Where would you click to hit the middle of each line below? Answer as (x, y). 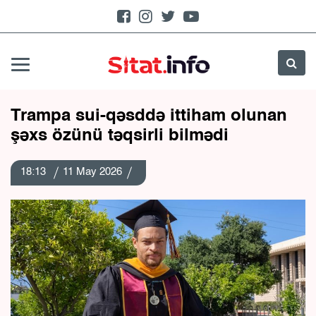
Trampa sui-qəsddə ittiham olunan (149, 116)
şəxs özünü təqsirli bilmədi (120, 136)
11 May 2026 (92, 172)
